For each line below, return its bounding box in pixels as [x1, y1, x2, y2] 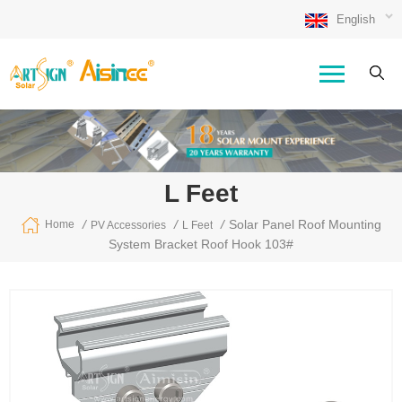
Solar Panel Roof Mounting [229, 216, 381, 232]
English [336, 13, 375, 26]
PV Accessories [91, 219, 166, 232]
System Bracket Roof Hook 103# [109, 237, 293, 252]
